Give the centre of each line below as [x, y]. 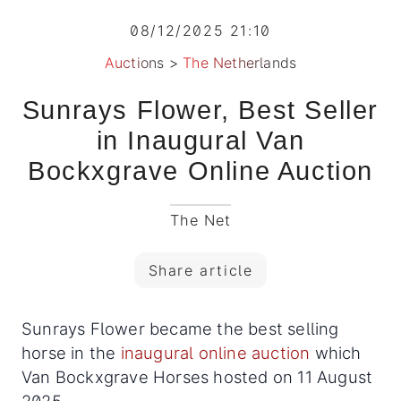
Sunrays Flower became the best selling [180, 329]
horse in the [71, 353]
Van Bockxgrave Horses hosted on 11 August [197, 377]
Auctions [134, 63]
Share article [200, 271]
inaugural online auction [215, 353]
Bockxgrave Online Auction [200, 171]
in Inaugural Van [200, 141]
